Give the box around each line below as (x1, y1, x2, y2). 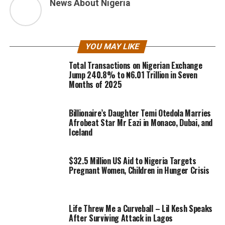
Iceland (68, 126, 92, 138)
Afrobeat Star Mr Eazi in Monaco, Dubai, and (68, 117, 213, 129)
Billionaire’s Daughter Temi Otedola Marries (68, 107, 211, 119)
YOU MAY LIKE (84, 42, 141, 51)
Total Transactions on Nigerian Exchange (68, 59, 202, 71)
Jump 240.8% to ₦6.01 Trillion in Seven (68, 69, 197, 81)
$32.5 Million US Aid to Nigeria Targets (68, 155, 196, 167)
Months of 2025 (68, 78, 122, 90)
